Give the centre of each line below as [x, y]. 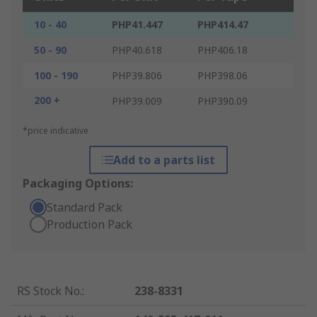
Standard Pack [85, 208]
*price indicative [56, 131]
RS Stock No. [50, 291]
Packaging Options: [78, 184]
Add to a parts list [164, 160]
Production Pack [90, 225]
